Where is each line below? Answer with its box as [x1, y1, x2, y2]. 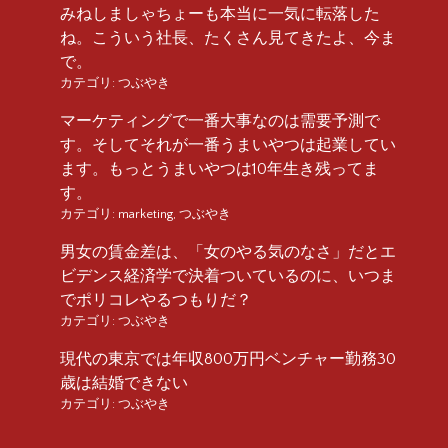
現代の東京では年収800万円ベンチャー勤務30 [60, 349, 396, 368]
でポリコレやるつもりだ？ [60, 290, 252, 309]
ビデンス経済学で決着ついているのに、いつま [60, 266, 396, 285]
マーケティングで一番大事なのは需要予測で [60, 111, 380, 130]
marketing [118, 206, 173, 221]
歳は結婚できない [60, 373, 188, 392]
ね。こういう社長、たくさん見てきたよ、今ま [60, 28, 396, 47]
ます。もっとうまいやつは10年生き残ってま [60, 159, 379, 178]
